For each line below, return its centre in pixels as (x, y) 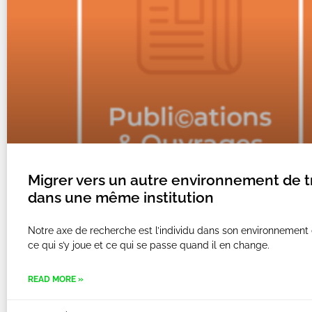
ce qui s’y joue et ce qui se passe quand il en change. (149, 245)
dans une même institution (121, 198)
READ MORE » (56, 280)
